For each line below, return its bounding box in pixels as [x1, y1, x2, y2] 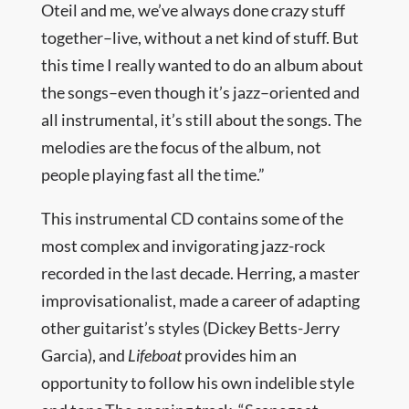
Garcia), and [40, 345, 128, 365]
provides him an [181, 345, 297, 365]
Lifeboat [127, 345, 182, 365]
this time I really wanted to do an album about [40, 55, 363, 75]
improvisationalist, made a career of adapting [40, 290, 360, 310]
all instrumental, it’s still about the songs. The [40, 110, 362, 130]
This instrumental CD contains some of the [40, 208, 343, 228]
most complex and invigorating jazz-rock [40, 236, 325, 256]
